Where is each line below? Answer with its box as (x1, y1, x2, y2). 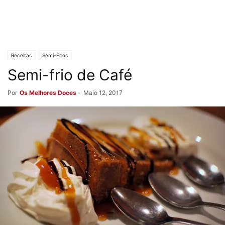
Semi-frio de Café (8, 66, 132, 84)
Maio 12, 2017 (83, 89, 123, 96)
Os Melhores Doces (20, 89, 76, 96)
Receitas (11, 52, 32, 58)
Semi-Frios (42, 52, 68, 58)
